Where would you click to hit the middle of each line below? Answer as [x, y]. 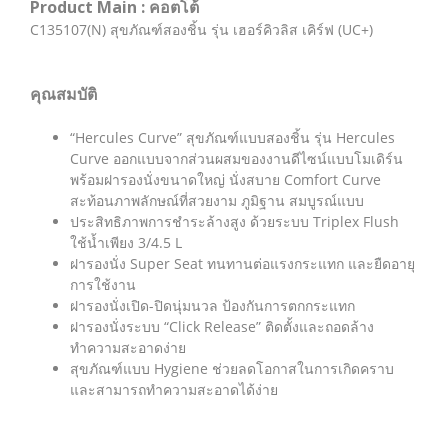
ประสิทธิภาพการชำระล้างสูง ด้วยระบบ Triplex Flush [234, 221]
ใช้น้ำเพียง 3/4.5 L [126, 242]
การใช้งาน [103, 284]
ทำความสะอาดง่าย [128, 347]
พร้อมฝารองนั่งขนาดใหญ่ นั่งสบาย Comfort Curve [225, 179]
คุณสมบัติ [63, 94]
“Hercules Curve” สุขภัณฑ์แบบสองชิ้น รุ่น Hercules [232, 137]
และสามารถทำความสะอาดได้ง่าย [174, 389]
